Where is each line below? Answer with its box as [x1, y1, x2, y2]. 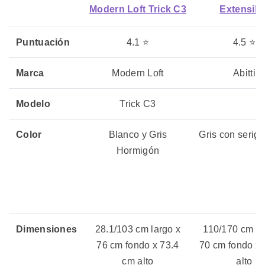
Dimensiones [16, 224, 77, 235]
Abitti [233, 68, 256, 79]
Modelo [16, 99, 50, 109]
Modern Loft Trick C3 [89, 4, 186, 15]
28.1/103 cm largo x [95, 224, 181, 235]
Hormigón [116, 146, 160, 156]
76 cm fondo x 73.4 [96, 240, 179, 251]
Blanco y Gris [108, 130, 167, 140]
